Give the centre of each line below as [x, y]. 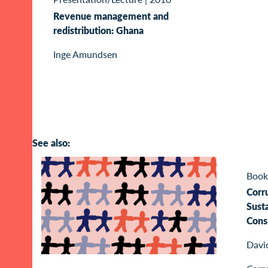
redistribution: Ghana [98, 30]
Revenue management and [111, 16]
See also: [51, 143]
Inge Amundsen [85, 54]
